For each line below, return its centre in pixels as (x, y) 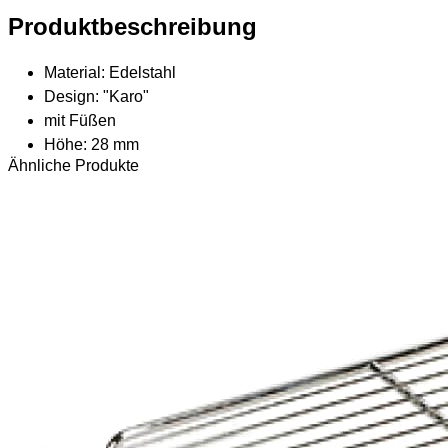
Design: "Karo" (96, 96)
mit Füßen (80, 120)
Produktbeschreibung (132, 26)
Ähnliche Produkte (73, 165)
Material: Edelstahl (110, 72)
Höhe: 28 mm (91, 144)
